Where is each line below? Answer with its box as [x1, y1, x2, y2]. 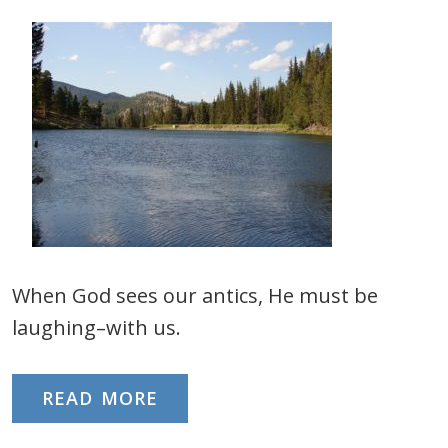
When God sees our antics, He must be [12, 282, 378, 309]
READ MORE [42, 386, 158, 410]
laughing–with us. [12, 314, 181, 341]
